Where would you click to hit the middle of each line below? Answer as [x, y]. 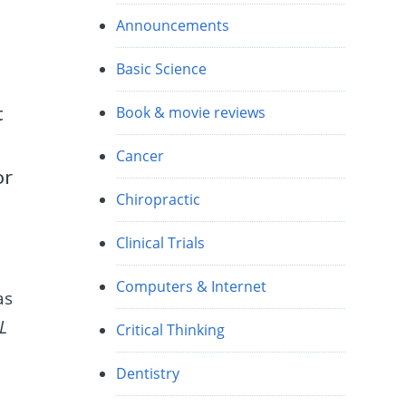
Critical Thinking [171, 330]
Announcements [173, 26]
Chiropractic [159, 200]
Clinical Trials [161, 243]
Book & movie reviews [191, 113]
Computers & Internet [192, 287]
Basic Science [162, 69]
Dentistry [148, 374]
